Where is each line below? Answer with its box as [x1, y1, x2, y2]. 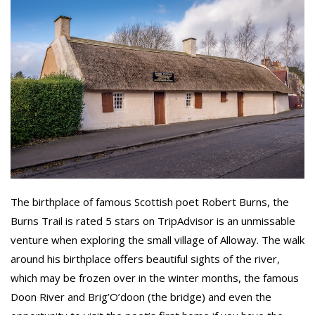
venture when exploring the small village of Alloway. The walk [11, 232, 304, 247]
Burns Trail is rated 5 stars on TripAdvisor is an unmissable [11, 213, 295, 228]
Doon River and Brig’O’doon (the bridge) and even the [11, 289, 271, 304]
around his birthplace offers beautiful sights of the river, [11, 251, 280, 266]
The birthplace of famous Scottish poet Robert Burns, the [11, 194, 289, 209]
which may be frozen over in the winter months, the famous [11, 270, 299, 285]
